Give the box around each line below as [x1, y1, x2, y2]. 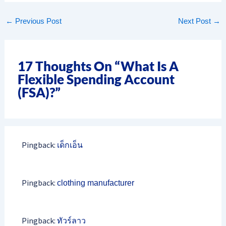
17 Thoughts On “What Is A [17, 58, 179, 75]
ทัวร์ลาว [56, 216, 86, 225]
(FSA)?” [17, 84, 61, 101]
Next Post [178, 17, 213, 26]
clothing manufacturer [56, 178, 134, 187]
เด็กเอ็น [56, 140, 83, 149]
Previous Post [13, 17, 62, 26]
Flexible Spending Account [17, 71, 175, 88]
